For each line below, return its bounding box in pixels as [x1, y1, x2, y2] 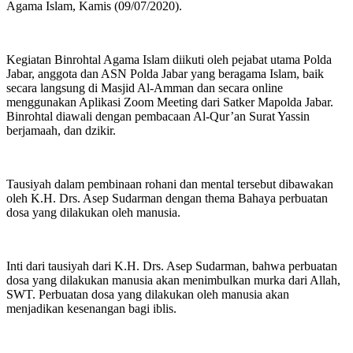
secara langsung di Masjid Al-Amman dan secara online [6, 80, 283, 95]
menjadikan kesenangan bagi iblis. [6, 301, 176, 315]
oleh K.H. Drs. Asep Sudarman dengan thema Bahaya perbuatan [6, 191, 328, 205]
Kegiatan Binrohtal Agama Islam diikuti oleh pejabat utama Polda [6, 52, 332, 66]
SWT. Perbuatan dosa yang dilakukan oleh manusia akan [6, 287, 289, 301]
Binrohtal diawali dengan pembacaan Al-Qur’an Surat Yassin [6, 109, 310, 123]
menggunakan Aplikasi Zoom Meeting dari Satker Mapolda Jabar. [6, 95, 333, 109]
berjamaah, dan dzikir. [6, 123, 116, 137]
